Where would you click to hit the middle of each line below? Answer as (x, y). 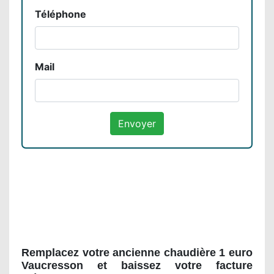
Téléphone (61, 14)
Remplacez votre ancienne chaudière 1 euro (137, 252)
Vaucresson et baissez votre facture (137, 265)
